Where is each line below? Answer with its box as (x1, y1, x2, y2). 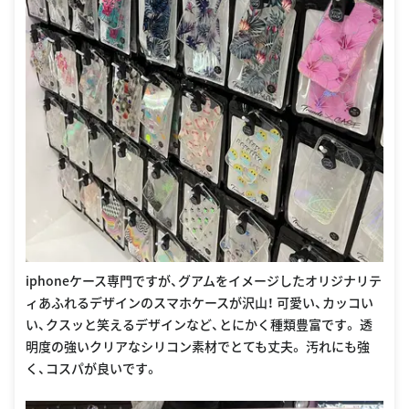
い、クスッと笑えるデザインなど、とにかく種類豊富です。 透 (26, 314, 372, 333)
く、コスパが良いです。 (26, 358, 158, 377)
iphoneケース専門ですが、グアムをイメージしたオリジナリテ (26, 270, 382, 289)
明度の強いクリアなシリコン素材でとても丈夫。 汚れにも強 (26, 336, 370, 355)
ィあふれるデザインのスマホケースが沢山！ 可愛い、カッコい (26, 292, 373, 311)
